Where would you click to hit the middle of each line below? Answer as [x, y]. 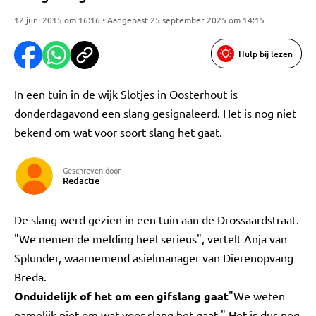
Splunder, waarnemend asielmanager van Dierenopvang [154, 257]
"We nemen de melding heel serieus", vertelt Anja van [151, 238]
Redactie [81, 181]
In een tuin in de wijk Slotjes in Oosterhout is [126, 94]
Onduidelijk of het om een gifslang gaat [121, 296]
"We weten [257, 296]
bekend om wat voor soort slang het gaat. [118, 132]
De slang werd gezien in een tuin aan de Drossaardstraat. [157, 219]
